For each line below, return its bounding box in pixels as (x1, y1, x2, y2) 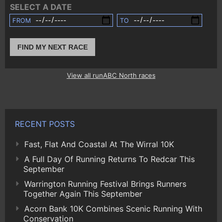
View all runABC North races (66, 71, 156, 79)
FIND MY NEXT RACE (17, 43, 88, 52)
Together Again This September (23, 188, 142, 199)
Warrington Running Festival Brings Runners (24, 178, 186, 189)
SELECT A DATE (10, 2, 72, 12)
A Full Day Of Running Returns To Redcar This (24, 154, 195, 164)
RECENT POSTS (15, 118, 75, 129)
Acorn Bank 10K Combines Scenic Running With (24, 203, 202, 214)
